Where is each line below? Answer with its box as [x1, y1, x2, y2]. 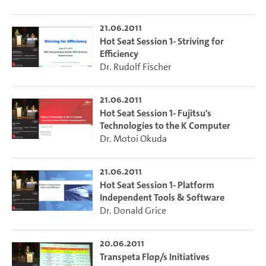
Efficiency [99, 47, 138, 60]
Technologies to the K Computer [99, 119, 230, 132]
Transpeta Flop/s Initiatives [99, 250, 210, 263]
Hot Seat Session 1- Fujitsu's [99, 106, 211, 119]
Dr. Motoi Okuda [99, 132, 167, 145]
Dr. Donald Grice [99, 204, 166, 217]
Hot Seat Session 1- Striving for [99, 34, 224, 47]
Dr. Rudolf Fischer [99, 60, 172, 73]
